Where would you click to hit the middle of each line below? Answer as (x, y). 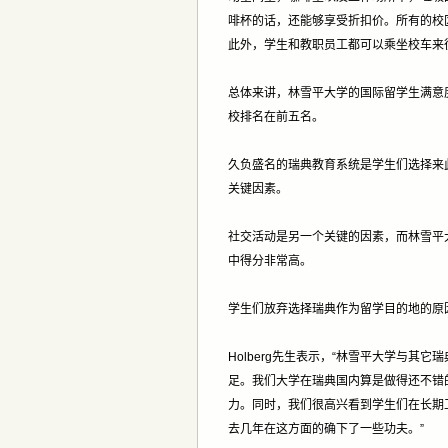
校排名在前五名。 (276, 117)
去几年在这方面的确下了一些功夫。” (326, 429)
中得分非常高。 (270, 261)
